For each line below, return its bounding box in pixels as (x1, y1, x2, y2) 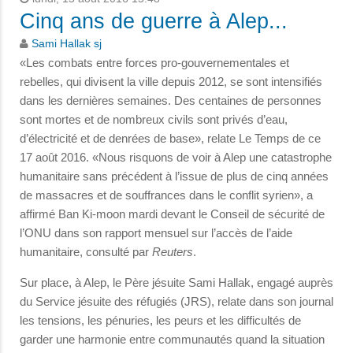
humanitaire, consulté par (20, 245, 152, 259)
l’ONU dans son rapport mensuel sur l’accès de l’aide (20, 226, 292, 240)
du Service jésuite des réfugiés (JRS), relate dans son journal (20, 295, 333, 309)
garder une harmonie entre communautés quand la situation (20, 333, 325, 347)
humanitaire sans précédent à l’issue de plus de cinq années (20, 169, 329, 184)
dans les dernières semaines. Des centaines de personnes (20, 94, 321, 108)
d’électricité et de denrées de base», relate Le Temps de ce (20, 132, 321, 146)
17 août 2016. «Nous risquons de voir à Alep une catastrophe (20, 150, 332, 165)
